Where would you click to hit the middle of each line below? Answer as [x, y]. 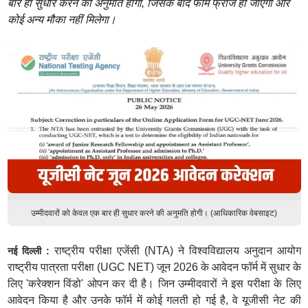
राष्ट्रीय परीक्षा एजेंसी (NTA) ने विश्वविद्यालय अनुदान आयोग [175, 251]
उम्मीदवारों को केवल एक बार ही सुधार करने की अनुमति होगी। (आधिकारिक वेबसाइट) [154, 213]
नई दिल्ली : [29, 251]
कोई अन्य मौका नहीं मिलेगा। [62, 20]
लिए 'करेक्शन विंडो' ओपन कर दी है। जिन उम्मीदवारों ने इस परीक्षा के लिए [154, 284]
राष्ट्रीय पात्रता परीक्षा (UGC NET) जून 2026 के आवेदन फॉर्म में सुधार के [154, 267]
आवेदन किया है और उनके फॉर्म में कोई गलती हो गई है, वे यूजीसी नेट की [154, 300]
